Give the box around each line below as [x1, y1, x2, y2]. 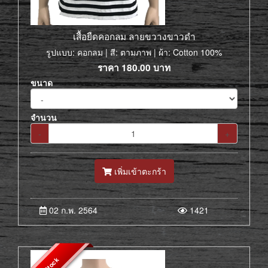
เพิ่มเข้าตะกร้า [111, 165, 166, 177]
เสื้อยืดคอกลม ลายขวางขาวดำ [72, 29, 196, 42]
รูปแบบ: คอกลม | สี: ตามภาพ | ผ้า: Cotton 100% [46, 46, 222, 58]
